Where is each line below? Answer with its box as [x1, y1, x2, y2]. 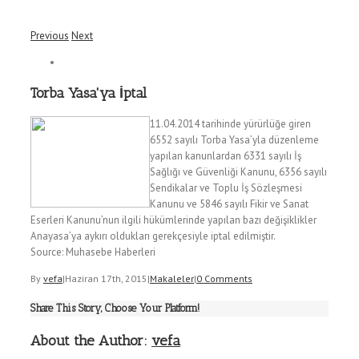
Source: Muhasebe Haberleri [30, 244, 155, 259]
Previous [30, 29, 69, 42]
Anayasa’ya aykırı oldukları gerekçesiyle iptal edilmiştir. [30, 228, 276, 243]
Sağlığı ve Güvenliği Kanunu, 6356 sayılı [150, 164, 327, 179]
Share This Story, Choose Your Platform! [30, 302, 200, 315]
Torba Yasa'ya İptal [30, 83, 147, 102]
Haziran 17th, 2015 [65, 272, 147, 284]
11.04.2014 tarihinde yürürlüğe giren [150, 116, 311, 131]
